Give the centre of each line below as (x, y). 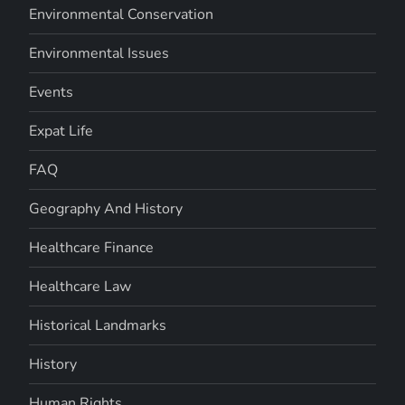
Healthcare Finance (92, 247)
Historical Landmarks (98, 325)
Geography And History (106, 208)
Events (52, 92)
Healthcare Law (80, 286)
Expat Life (61, 131)
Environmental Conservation (122, 14)
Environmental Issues (99, 53)
